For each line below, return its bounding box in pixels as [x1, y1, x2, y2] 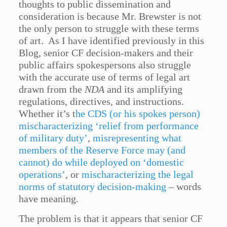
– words [166, 181, 202, 193]
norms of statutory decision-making [19, 181, 167, 193]
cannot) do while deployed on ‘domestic [19, 157, 184, 168]
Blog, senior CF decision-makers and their [19, 47, 194, 59]
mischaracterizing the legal [82, 169, 194, 180]
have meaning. [19, 193, 79, 205]
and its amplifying [104, 84, 183, 95]
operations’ [19, 169, 66, 180]
